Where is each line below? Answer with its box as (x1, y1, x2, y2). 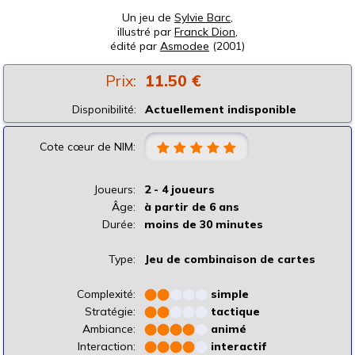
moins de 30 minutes (144, 217, 263, 231)
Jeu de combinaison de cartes (144, 252, 315, 266)
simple (211, 287, 249, 301)
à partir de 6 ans (144, 200, 239, 214)
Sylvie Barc (174, 10, 231, 25)
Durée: (102, 217, 136, 231)
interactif (211, 339, 266, 353)
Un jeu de (122, 10, 174, 25)
